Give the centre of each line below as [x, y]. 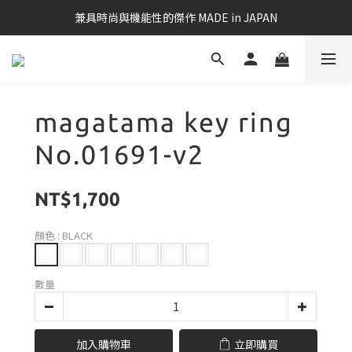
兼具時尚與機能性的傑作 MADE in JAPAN [176, 17]
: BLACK [75, 235]
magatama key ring [164, 122]
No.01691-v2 [120, 154]
